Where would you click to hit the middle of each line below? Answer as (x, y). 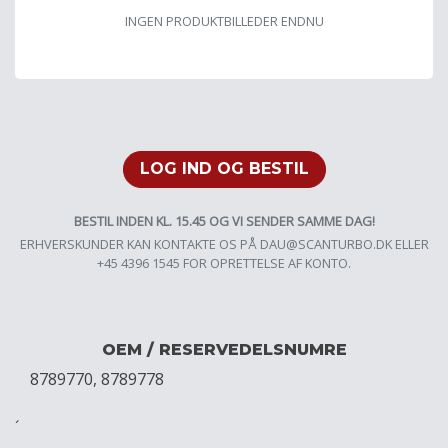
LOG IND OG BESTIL (224, 169)
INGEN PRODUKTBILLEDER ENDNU (224, 20)
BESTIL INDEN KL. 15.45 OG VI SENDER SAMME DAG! (224, 221)
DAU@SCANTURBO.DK (325, 244)
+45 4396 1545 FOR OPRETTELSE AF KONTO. (224, 263)
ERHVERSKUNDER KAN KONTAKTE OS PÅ (139, 244)
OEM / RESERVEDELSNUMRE (224, 350)
